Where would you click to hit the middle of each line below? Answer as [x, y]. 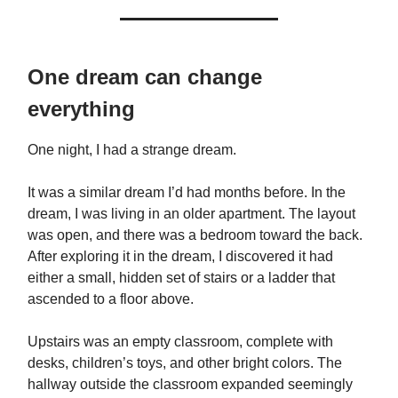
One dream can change [145, 77]
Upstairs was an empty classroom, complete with [180, 342]
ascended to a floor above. [111, 299]
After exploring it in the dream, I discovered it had [180, 256]
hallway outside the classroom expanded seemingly [190, 384]
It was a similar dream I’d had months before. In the [187, 192]
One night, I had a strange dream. [134, 150]
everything [84, 109]
